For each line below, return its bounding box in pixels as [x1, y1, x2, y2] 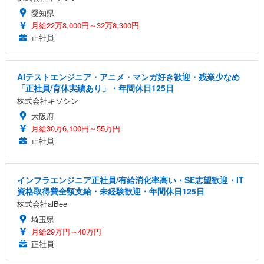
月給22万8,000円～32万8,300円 [31, 19, 139, 31]
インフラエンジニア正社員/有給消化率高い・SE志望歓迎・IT [17, 173, 244, 186]
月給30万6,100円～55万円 [31, 122, 120, 134]
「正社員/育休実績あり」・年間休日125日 [17, 81, 174, 94]
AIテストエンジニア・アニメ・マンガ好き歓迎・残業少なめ [17, 70, 240, 82]
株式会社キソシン [17, 94, 78, 106]
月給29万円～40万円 [31, 225, 101, 237]
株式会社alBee [17, 197, 67, 209]
